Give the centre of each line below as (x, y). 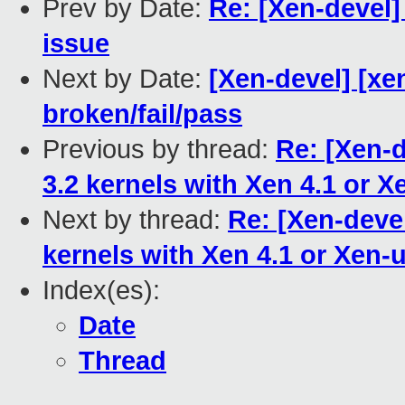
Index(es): (101, 291)
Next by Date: (126, 79)
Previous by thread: (159, 150)
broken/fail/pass (142, 114)
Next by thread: (135, 220)
